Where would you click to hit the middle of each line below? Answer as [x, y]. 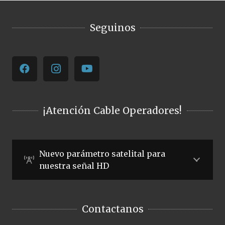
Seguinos [113, 27]
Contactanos [113, 209]
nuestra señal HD [74, 165]
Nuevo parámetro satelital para [102, 153]
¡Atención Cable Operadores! [113, 110]
